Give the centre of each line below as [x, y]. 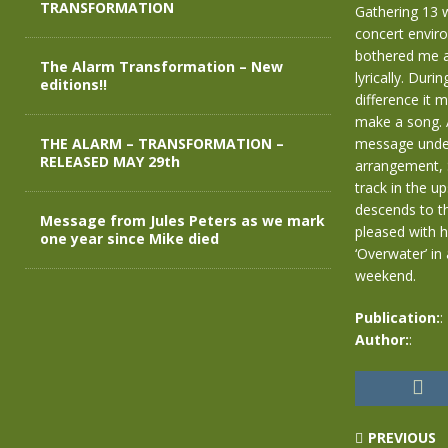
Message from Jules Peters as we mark [182, 220]
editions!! [73, 84]
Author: [381, 339]
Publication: [397, 317]
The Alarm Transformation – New [161, 66]
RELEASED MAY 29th [110, 161]
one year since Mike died [129, 238]
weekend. [385, 275]
